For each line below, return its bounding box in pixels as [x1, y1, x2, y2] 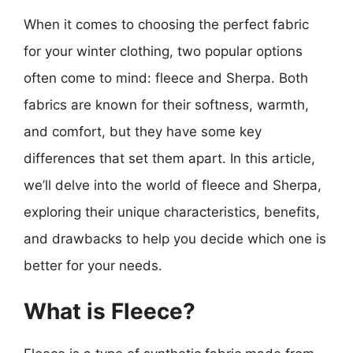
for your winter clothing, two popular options [24, 43, 303, 59]
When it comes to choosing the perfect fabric [24, 16, 309, 32]
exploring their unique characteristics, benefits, [24, 203, 320, 220]
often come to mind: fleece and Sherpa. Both [24, 69, 308, 86]
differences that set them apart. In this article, [24, 150, 315, 166]
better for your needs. [24, 257, 162, 273]
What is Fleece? [24, 298, 195, 325]
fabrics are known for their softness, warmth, [24, 96, 309, 113]
